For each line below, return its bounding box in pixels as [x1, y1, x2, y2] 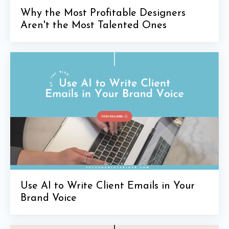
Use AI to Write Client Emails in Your [20, 180, 195, 191]
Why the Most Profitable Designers [20, 8, 186, 19]
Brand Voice [20, 193, 77, 203]
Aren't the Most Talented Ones [20, 20, 167, 31]
